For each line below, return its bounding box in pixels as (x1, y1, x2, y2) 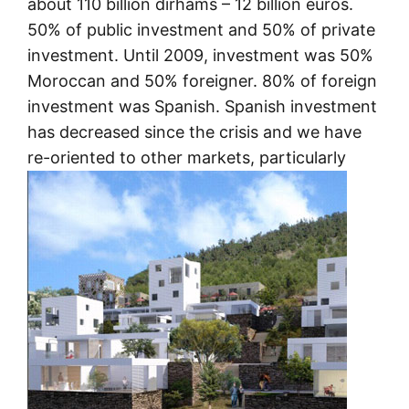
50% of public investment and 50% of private (27, 20, 375, 40)
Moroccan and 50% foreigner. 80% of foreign (27, 71, 377, 91)
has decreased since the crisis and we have (27, 122, 362, 142)
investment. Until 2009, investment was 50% (27, 46, 373, 66)
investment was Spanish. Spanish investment (27, 97, 377, 117)
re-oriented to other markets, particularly (27, 148, 346, 168)
